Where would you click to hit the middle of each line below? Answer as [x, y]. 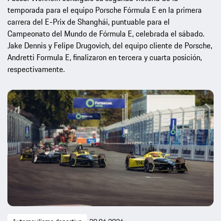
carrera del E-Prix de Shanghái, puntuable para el [89, 22]
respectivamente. [36, 69]
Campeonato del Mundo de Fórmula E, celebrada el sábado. [106, 34]
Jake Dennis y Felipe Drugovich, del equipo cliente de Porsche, [110, 46]
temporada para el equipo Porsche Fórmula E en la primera [105, 10]
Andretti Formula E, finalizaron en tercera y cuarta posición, [105, 57]
